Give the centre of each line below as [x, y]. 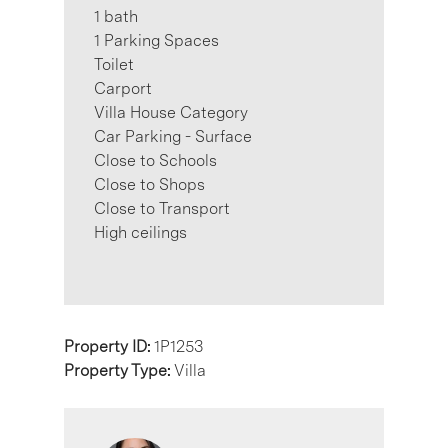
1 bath [116, 16]
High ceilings [140, 232]
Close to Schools [155, 160]
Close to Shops [149, 184]
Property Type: [119, 370]
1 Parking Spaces [156, 40]
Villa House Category [171, 112]
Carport [123, 88]
